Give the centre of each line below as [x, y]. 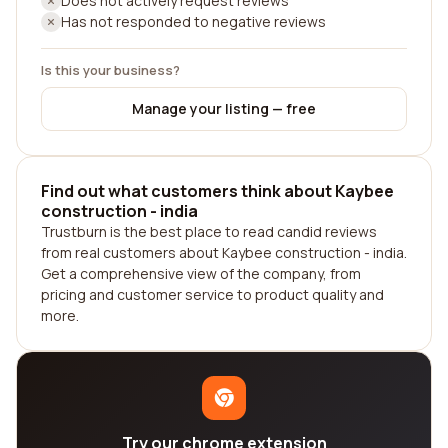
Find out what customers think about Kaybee [217, 191]
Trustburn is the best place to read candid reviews [209, 231]
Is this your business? [110, 70]
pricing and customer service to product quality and [212, 294]
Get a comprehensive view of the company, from [201, 273]
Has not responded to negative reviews [193, 21]
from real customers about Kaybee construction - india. [224, 252]
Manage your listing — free [224, 108]
